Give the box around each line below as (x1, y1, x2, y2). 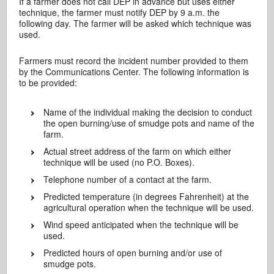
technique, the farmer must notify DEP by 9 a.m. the (19, 6, 220, 18)
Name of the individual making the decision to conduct (43, 105, 253, 118)
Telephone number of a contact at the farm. (43, 172, 212, 185)
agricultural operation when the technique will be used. (43, 201, 254, 213)
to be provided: (19, 76, 78, 89)
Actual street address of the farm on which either (43, 144, 232, 157)
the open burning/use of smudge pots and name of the (43, 116, 255, 129)
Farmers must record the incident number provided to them (19, 54, 249, 67)
